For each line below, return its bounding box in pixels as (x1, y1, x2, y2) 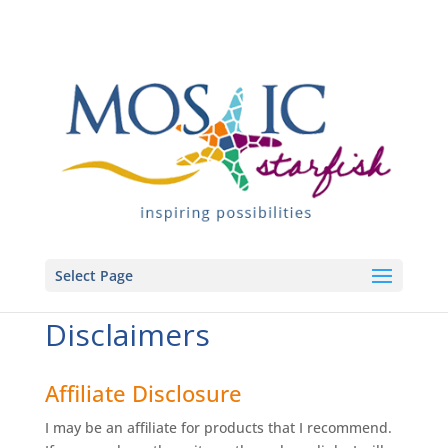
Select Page (54, 266, 133, 285)
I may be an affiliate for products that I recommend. (44, 418, 392, 437)
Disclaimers (44, 314, 210, 355)
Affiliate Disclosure (44, 378, 242, 408)
